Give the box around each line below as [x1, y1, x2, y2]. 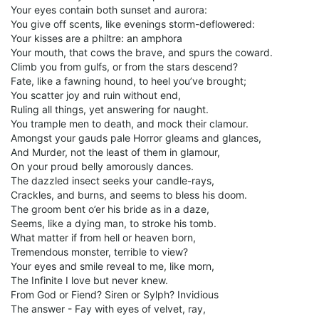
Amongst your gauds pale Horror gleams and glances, [11, 132, 261, 144]
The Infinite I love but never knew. [11, 274, 168, 286]
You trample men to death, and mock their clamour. [11, 117, 249, 130]
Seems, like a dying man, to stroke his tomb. [11, 217, 216, 229]
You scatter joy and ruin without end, [11, 89, 181, 101]
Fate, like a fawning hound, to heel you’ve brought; [11, 75, 246, 87]
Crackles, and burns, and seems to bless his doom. [11, 189, 247, 201]
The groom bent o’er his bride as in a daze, [11, 203, 209, 215]
